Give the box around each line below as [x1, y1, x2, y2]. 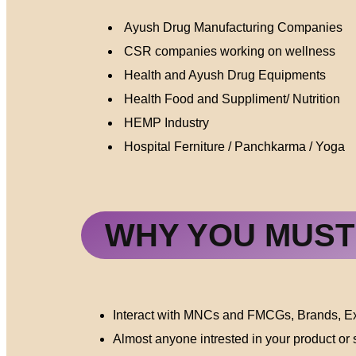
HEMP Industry [121, 116, 209, 130]
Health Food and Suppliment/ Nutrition [121, 92, 340, 106]
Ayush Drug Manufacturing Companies [121, 21, 342, 34]
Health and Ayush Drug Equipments [121, 68, 326, 82]
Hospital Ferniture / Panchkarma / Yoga [121, 140, 345, 153]
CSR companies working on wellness [121, 44, 335, 58]
